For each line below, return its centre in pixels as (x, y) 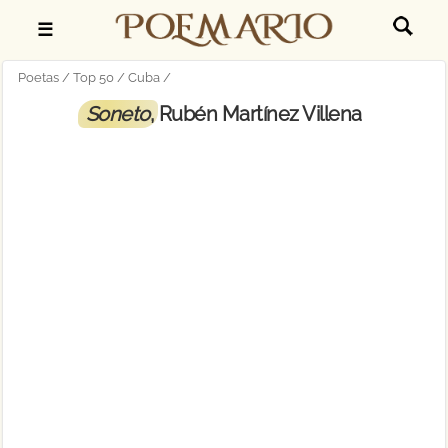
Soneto (117, 114)
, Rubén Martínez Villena (255, 114)
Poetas (39, 77)
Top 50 (94, 77)
